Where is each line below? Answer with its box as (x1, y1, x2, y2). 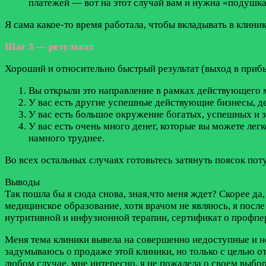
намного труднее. (28, 132, 104, 144)
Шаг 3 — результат (5, 41, 94, 53)
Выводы (5, 176, 40, 188)
